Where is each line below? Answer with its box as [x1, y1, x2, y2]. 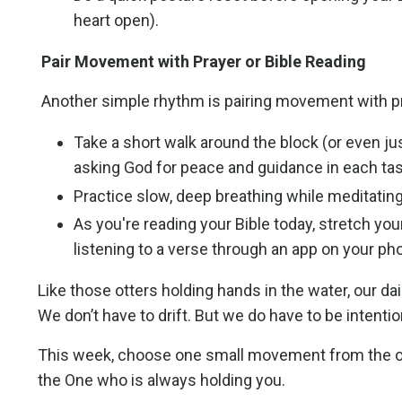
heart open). [74, 11, 159, 31]
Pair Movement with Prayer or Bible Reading [41, 52, 370, 72]
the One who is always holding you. [38, 371, 285, 390]
